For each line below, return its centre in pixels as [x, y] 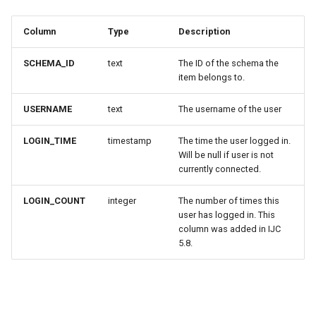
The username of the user [230, 109]
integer [122, 201]
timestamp [130, 141]
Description [204, 31]
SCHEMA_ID [49, 63]
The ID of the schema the [229, 63]
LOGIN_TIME [50, 141]
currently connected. [220, 169]
